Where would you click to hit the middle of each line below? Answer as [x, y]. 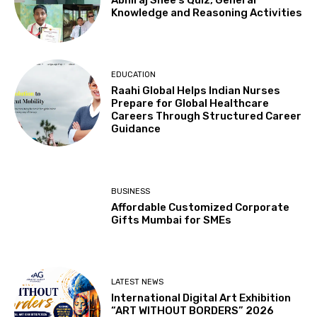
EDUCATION [134, 75]
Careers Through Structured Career [207, 116]
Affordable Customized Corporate [201, 207]
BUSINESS [131, 191]
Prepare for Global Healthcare [190, 104]
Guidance [136, 129]
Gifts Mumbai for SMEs [172, 220]
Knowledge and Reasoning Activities [207, 12]
